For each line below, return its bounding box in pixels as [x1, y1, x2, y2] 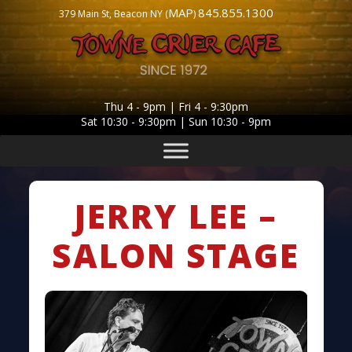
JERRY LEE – [74, 193, 278, 238]
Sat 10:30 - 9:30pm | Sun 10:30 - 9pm [81, 114, 271, 129]
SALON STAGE [52, 233, 300, 277]
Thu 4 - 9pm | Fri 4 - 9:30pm [104, 99, 248, 114]
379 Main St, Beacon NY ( [59, 7, 168, 20]
